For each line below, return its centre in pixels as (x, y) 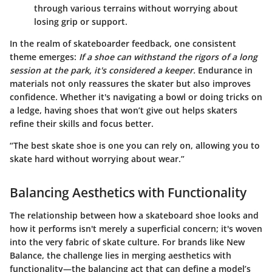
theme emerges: (44, 56)
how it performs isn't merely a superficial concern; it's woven (136, 229)
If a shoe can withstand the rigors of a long (168, 56)
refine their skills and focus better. (82, 123)
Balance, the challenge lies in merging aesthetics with (121, 256)
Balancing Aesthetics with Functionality (128, 192)
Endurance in (224, 70)
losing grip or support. (81, 21)
